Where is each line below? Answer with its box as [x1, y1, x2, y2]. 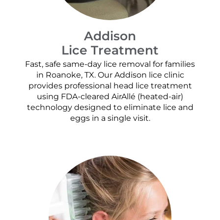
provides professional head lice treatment [28, 81, 192, 91]
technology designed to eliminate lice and [27, 103, 193, 112]
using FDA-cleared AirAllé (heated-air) [37, 92, 183, 102]
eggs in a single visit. [70, 113, 150, 123]
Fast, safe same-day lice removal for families [25, 59, 195, 69]
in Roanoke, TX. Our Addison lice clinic [36, 70, 184, 80]
